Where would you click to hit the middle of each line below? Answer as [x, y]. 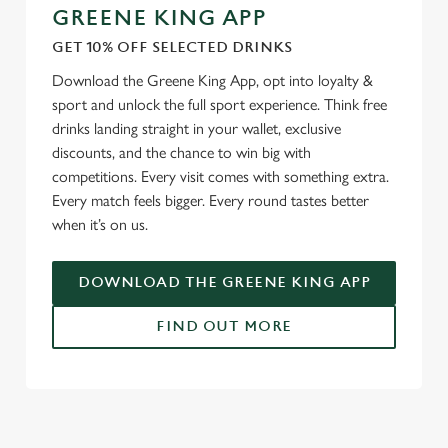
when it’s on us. [102, 224]
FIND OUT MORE [224, 326]
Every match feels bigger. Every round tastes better [210, 200]
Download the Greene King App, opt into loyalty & [212, 80]
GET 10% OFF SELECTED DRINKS [172, 47]
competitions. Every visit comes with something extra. [220, 176]
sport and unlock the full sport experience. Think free [219, 104]
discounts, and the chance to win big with [181, 152]
